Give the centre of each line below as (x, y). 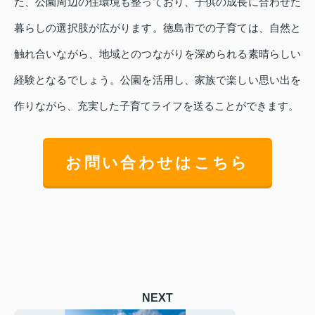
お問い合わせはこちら (157, 163)
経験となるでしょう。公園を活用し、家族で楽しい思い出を (157, 80)
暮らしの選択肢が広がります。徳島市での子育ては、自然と (157, 28)
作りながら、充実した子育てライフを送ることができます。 (156, 106)
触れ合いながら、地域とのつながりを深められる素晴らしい (157, 54)
